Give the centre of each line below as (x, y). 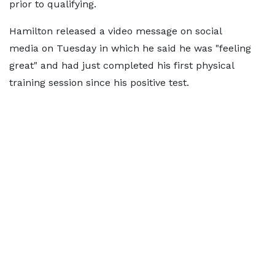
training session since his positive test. (99, 83)
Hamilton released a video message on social (115, 31)
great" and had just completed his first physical (122, 65)
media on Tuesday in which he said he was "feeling (130, 48)
